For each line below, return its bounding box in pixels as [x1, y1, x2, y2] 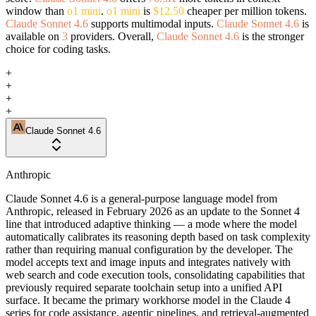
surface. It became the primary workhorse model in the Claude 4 [6, 293, 291, 306]
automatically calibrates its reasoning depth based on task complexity [6, 230, 310, 243]
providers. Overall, [68, 30, 157, 42]
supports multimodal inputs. [88, 17, 217, 30]
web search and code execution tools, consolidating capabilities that [6, 268, 305, 281]
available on [6, 30, 62, 42]
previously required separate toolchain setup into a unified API [6, 281, 282, 293]
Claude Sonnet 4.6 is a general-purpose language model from [6, 192, 277, 205]
